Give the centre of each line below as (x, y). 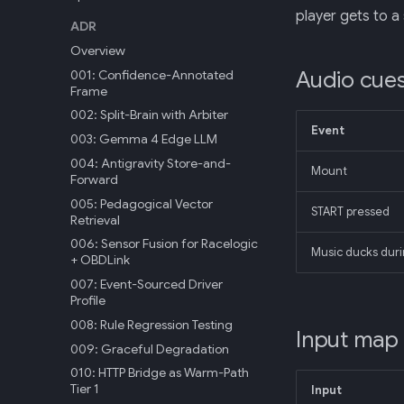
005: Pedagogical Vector (142, 203)
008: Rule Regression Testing (151, 324)
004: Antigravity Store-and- (151, 163)
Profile (88, 300)
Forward (94, 179)
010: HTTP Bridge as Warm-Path (160, 373)
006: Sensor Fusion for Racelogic (164, 244)
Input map (347, 340)
